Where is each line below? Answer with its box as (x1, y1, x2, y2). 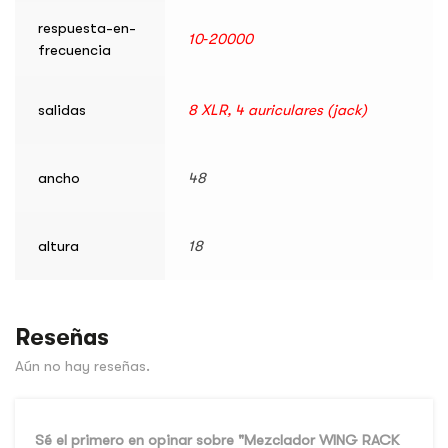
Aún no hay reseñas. (15, 356, 150, 375)
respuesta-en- (38, 19, 136, 38)
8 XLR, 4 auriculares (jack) (188, 101, 367, 120)
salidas (38, 101, 86, 120)
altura (38, 237, 79, 256)
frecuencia (38, 41, 111, 60)
